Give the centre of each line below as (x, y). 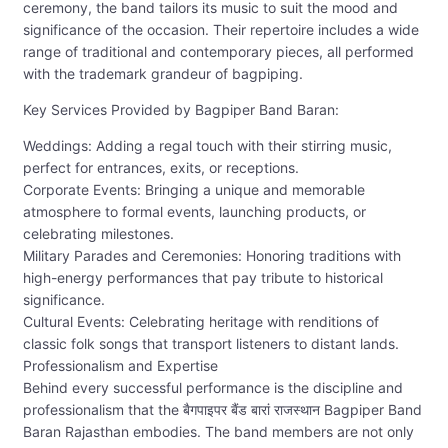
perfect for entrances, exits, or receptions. (161, 168)
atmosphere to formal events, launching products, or (194, 212)
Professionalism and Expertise (120, 366)
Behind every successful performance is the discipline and (213, 388)
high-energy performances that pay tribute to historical (203, 278)
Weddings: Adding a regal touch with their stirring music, (207, 146)
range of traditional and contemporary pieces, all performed (218, 52)
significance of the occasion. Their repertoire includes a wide (221, 30)
